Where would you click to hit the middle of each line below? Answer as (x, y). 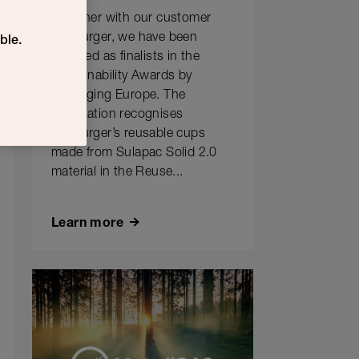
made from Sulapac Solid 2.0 (134, 154)
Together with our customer (131, 19)
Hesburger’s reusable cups (128, 135)
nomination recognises (117, 115)
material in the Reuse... (117, 173)
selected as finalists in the (126, 58)
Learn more (87, 224)
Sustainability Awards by (122, 77)
